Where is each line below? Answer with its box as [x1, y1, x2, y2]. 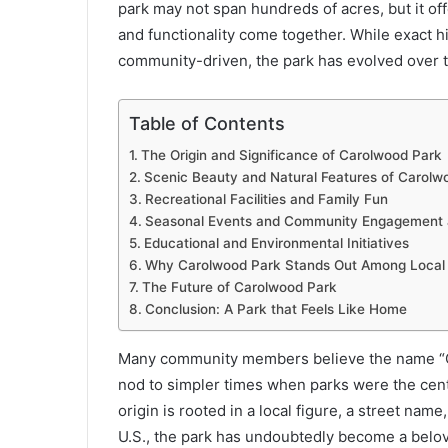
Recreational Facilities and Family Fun [144, 190, 388, 207]
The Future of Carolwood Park [141, 278, 337, 295]
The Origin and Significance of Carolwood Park [140, 146, 442, 163]
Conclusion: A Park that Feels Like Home [144, 300, 407, 317]
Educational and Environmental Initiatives [143, 234, 409, 251]
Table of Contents [129, 112, 285, 134]
